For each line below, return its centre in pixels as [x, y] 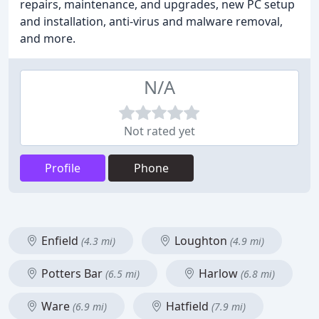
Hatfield [187, 306]
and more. [48, 38]
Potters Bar [72, 273]
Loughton [201, 241]
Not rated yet [159, 131]
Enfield [60, 241]
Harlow [218, 273]
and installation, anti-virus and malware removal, [151, 21]
